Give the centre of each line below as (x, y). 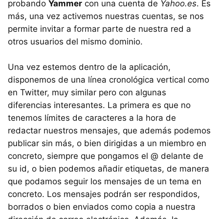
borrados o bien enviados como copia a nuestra (102, 207)
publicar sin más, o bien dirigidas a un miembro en (107, 143)
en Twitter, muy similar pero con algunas (87, 92)
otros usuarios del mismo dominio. (75, 41)
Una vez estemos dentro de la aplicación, (89, 67)
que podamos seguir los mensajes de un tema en (105, 181)
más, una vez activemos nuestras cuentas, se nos (106, 16)
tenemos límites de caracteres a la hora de (92, 118)
